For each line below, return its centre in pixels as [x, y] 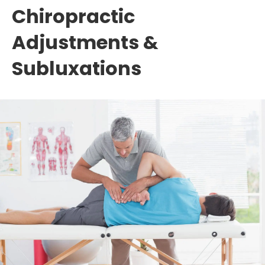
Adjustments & [85, 42]
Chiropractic [73, 16]
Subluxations [77, 68]
